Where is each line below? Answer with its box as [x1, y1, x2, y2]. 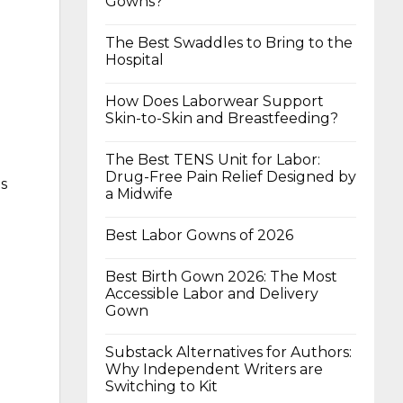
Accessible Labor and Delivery [105, 284, 318, 302]
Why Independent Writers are [105, 360, 323, 378]
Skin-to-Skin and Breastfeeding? [105, 109, 338, 127]
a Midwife [105, 184, 173, 202]
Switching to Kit [105, 377, 218, 395]
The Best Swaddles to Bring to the [105, 33, 353, 51]
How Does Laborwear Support [105, 92, 324, 110]
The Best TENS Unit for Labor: [105, 150, 320, 168]
